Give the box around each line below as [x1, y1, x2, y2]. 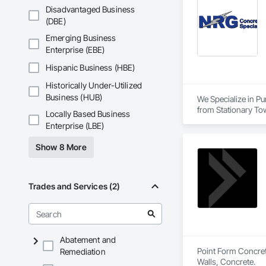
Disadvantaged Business [46, 4, 135, 15]
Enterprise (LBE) [46, 121, 104, 131]
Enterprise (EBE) [46, 45, 105, 55]
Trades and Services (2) [28, 181, 121, 192]
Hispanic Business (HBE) [46, 62, 135, 73]
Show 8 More [36, 142, 87, 153]
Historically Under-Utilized [46, 80, 142, 91]
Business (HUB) [46, 92, 103, 103]
